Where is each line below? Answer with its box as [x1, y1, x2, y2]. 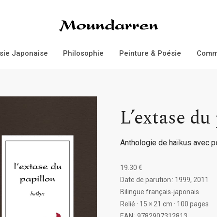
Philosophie [63, 49, 104, 58]
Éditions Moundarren [59, 12, 113, 26]
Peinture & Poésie [119, 49, 181, 58]
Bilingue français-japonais [120, 188, 199, 196]
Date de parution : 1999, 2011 [120, 176, 209, 184]
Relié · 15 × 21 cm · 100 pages [120, 200, 209, 208]
